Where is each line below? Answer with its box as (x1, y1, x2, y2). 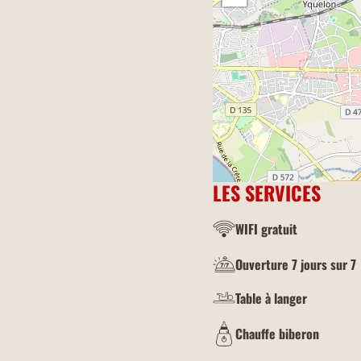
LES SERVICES (213, 178, 321, 207)
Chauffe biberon (235, 324, 319, 344)
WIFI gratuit (235, 219, 297, 239)
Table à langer (235, 288, 307, 308)
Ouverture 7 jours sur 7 (235, 255, 356, 274)
